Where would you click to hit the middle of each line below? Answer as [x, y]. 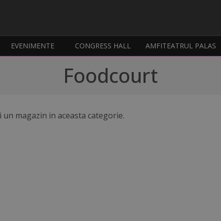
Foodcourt [110, 75]
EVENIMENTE [33, 46]
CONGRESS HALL [103, 46]
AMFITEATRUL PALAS [181, 46]
